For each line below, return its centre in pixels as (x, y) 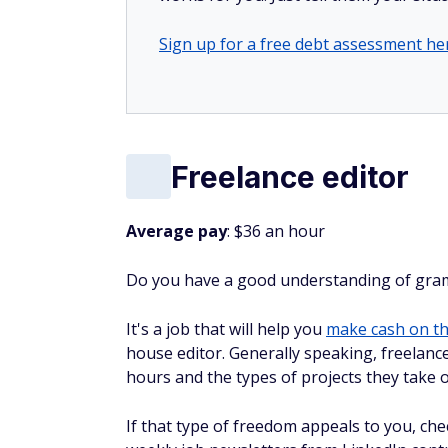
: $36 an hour (276, 231)
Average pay (176, 231)
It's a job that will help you (226, 329)
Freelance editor (290, 176)
